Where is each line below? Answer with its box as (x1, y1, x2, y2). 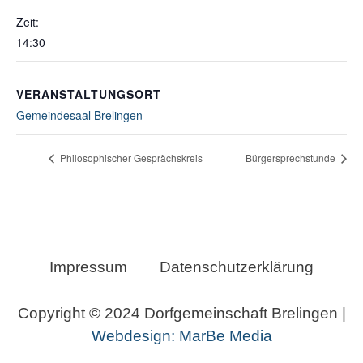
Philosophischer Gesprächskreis (58, 151, 203, 165)
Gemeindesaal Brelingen (16, 107, 143, 123)
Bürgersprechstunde (246, 151, 338, 165)
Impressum (49, 258, 127, 276)
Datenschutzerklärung (160, 258, 314, 276)
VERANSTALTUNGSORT (16, 86, 161, 102)
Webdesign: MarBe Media (91, 327, 272, 345)
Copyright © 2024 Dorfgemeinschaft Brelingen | (17, 305, 346, 322)
